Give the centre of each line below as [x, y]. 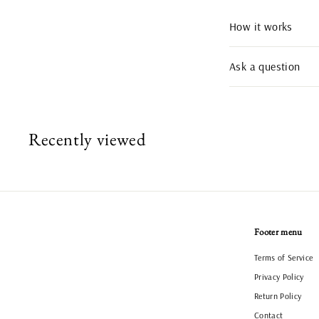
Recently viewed [87, 138]
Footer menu [278, 231]
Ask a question [265, 66]
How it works [261, 26]
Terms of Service [284, 257]
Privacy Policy [279, 276]
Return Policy [278, 296]
